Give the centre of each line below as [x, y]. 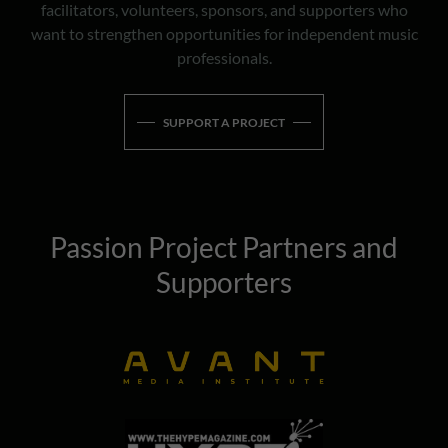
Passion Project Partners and [224, 247]
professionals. [224, 58]
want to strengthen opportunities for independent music [224, 34]
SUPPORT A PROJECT [224, 122]
